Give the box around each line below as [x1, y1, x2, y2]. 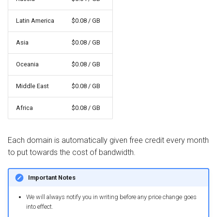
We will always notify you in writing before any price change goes [26, 193, 197, 201]
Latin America [16, 17, 54, 25]
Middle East [16, 82, 49, 90]
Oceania [16, 61, 39, 68]
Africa [16, 104, 33, 112]
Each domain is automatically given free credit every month [8, 136, 209, 145]
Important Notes [28, 173, 76, 181]
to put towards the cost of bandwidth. [8, 148, 136, 157]
